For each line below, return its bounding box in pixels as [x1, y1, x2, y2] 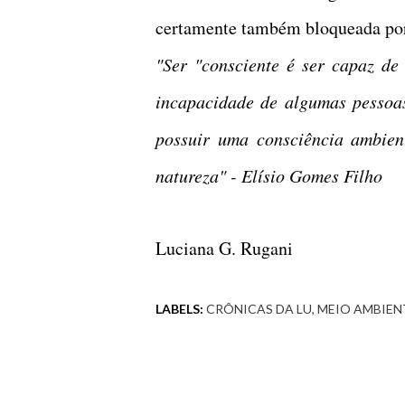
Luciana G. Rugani [155, 235, 293, 260]
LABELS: [155, 300, 203, 316]
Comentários [155, 328, 244, 346]
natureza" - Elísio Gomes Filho [155, 163, 382, 187]
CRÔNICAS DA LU [206, 300, 312, 316]
